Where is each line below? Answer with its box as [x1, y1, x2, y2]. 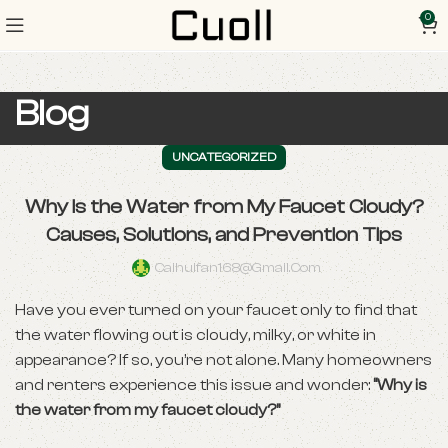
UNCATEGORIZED [172, 150, 276, 164]
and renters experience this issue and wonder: [15, 376, 373, 394]
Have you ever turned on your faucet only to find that [15, 301, 417, 319]
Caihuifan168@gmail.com [155, 260, 321, 276]
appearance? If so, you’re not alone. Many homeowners [15, 351, 432, 369]
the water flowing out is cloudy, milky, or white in [15, 326, 376, 344]
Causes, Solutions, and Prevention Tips [46, 223, 402, 246]
